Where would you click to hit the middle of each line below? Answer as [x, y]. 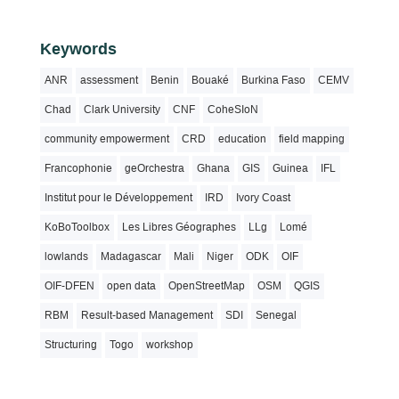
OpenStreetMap [206, 285]
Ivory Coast [263, 197]
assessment [109, 80]
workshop [169, 344]
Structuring [70, 344]
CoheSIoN [232, 109]
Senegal [276, 315]
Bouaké [210, 80]
